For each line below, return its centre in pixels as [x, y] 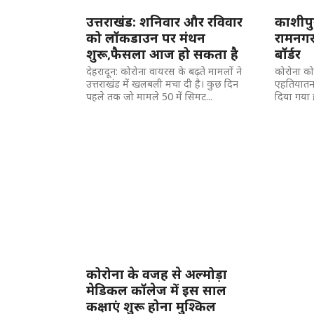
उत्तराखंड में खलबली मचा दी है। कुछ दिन [163, 84]
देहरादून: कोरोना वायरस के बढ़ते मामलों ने [164, 71]
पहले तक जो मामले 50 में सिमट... [150, 96]
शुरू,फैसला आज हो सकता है [163, 54]
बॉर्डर [287, 54]
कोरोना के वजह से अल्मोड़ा [157, 274]
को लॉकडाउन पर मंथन [146, 37]
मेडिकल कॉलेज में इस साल [157, 290]
